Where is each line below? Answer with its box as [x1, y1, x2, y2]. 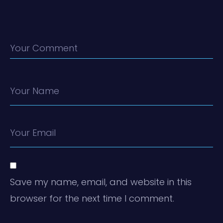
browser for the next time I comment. [10, 192, 174, 205]
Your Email [10, 126, 56, 139]
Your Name [10, 84, 59, 97]
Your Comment [10, 41, 78, 54]
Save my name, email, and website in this [10, 175, 192, 188]
